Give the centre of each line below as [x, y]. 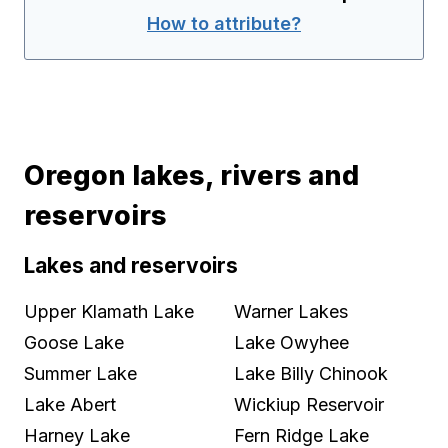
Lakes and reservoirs [131, 265]
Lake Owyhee [291, 343]
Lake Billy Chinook [311, 374]
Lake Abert [70, 405]
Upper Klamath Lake [109, 312]
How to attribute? [224, 24]
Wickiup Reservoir [309, 405]
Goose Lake [74, 343]
